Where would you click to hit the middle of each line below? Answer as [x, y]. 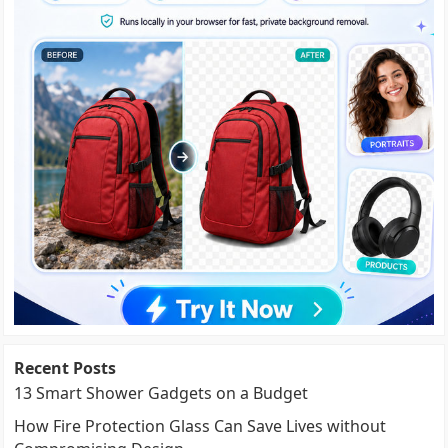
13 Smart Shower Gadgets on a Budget [161, 392]
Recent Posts [65, 367]
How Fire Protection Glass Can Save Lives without [200, 425]
